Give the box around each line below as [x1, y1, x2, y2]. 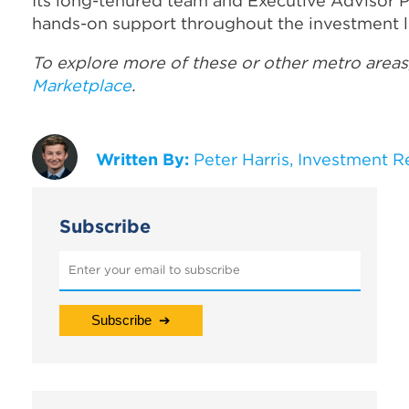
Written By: [96, 148, 189, 170]
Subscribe [59, 214, 151, 237]
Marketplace [32, 74, 131, 96]
